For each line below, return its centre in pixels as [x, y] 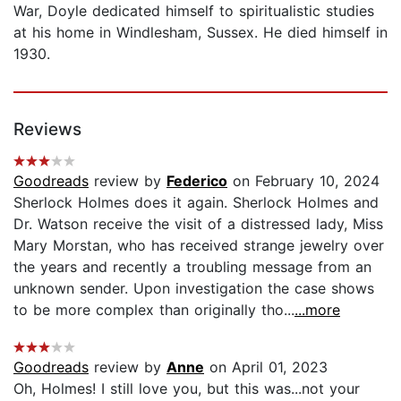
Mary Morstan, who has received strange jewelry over [199, 245]
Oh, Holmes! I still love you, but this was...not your [187, 388]
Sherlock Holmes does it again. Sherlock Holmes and [196, 202]
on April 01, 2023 [266, 367]
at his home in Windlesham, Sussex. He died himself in [200, 32]
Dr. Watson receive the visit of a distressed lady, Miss [198, 223]
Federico [197, 180]
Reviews [47, 129]
